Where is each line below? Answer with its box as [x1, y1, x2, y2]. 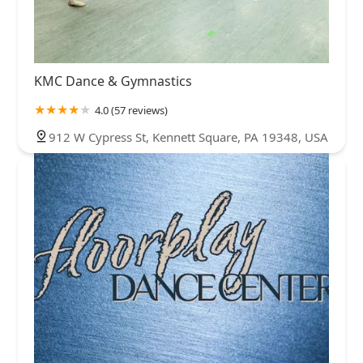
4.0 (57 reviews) [95, 102, 168, 117]
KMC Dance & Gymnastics [34, 71, 192, 90]
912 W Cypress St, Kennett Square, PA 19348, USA [49, 128, 328, 145]
